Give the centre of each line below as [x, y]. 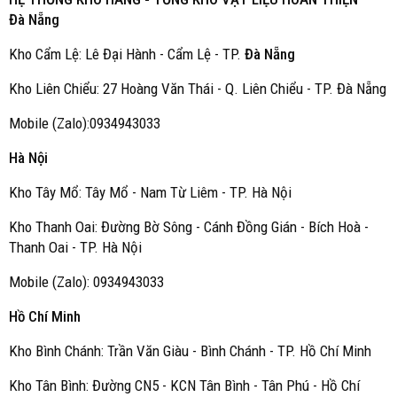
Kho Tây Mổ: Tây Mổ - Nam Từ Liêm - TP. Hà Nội [150, 192]
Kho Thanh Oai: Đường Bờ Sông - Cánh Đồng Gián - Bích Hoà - [189, 227]
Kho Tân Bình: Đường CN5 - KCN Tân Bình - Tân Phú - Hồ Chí [184, 385]
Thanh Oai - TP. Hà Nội [75, 247]
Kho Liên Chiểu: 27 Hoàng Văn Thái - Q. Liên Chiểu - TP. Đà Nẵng [198, 89]
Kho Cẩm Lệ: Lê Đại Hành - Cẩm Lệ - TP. [127, 54]
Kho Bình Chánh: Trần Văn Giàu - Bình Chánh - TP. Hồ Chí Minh [190, 351]
